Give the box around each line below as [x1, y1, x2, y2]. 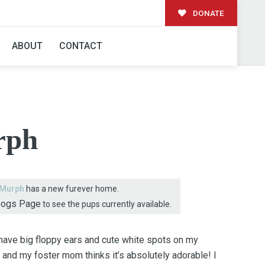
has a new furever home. [24, 183, 119, 193]
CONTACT [59, 40, 102, 51]
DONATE [190, 8, 224, 18]
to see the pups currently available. [40, 199, 172, 209]
